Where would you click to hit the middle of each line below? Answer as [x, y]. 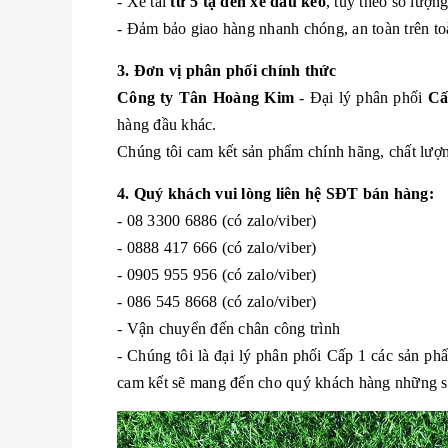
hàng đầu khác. [167, 124]
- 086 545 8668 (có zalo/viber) [217, 301]
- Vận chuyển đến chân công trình [228, 328]
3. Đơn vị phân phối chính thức [227, 70]
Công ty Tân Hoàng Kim [206, 97]
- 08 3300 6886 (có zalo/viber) [217, 220]
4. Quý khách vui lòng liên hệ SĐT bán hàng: [275, 193]
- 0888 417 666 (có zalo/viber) [217, 247]
